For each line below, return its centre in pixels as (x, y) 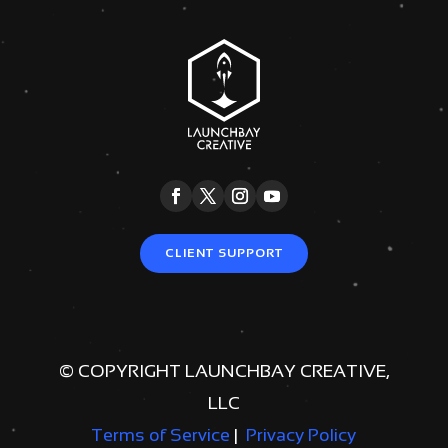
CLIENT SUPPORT (223, 253)
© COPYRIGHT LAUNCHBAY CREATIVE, (223, 370)
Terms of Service (161, 434)
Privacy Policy (301, 434)
